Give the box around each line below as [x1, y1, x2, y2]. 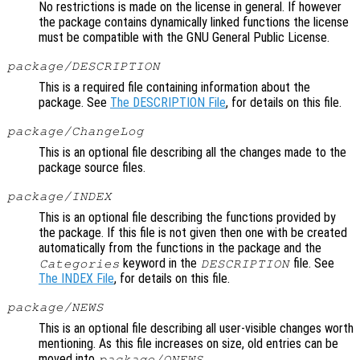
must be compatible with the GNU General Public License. [39, 30, 329, 46]
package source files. [39, 160, 145, 176]
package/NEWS [6, 301, 104, 314]
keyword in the [120, 256, 201, 272]
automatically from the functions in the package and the [39, 240, 321, 256]
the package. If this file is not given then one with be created [39, 225, 347, 241]
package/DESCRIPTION [6, 59, 160, 73]
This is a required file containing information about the [39, 80, 310, 96]
